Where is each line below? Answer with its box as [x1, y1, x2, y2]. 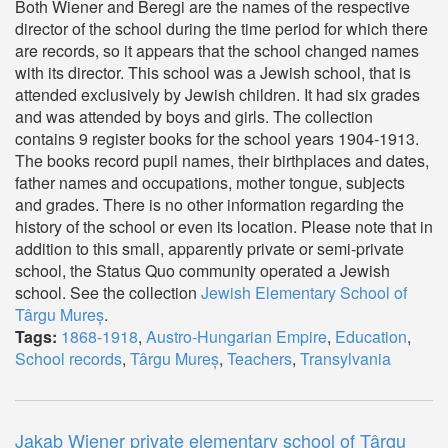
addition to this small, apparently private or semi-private [15, 237, 404, 260]
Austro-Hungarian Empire [146, 325, 327, 348]
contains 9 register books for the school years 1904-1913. [15, 127, 419, 150]
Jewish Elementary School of [201, 281, 407, 304]
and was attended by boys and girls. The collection [15, 105, 373, 128]
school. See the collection [15, 281, 201, 304]
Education [335, 325, 407, 348]
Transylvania [300, 347, 391, 370]
